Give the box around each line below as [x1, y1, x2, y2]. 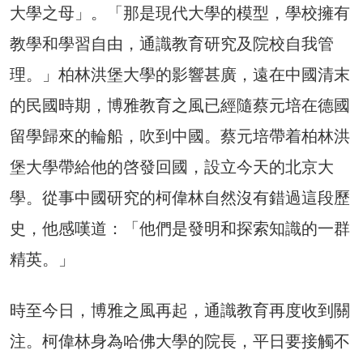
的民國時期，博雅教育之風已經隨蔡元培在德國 [10, 95, 350, 115]
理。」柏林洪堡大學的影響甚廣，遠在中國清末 [10, 64, 350, 84]
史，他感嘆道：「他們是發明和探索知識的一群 [10, 218, 350, 238]
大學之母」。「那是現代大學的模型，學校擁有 [10, 2, 350, 23]
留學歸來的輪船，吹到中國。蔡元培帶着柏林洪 [10, 126, 350, 146]
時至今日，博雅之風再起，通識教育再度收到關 [10, 300, 350, 320]
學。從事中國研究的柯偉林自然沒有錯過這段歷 [10, 187, 350, 207]
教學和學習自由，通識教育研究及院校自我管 [10, 33, 334, 53]
